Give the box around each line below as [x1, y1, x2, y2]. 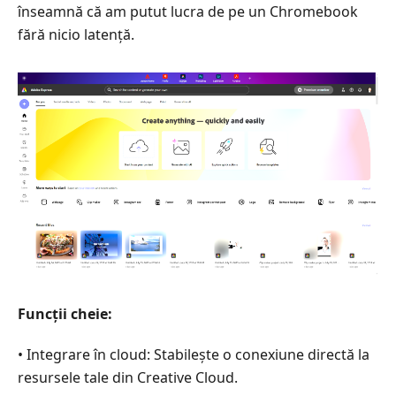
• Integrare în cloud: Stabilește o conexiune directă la [18, 344, 369, 364]
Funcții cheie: [18, 303, 112, 324]
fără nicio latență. [18, 25, 134, 45]
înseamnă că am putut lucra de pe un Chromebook [18, 2, 358, 22]
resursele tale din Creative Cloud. [18, 367, 238, 387]
